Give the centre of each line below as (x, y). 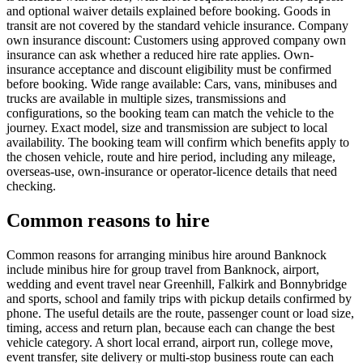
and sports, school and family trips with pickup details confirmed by (179, 298)
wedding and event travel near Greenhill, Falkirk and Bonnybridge (177, 284)
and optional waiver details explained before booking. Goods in (169, 11)
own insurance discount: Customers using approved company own (176, 41)
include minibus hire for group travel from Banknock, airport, (163, 269)
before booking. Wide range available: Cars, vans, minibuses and (172, 84)
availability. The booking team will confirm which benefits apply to (178, 143)
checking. (31, 186)
